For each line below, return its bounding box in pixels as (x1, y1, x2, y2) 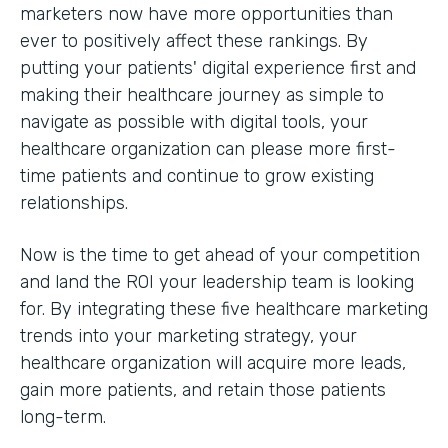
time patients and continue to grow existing (20, 165, 374, 188)
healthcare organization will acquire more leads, (20, 352, 406, 375)
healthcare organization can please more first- (20, 138, 396, 161)
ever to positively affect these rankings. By (20, 30, 368, 53)
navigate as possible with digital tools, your (20, 111, 368, 134)
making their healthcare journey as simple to (20, 84, 384, 107)
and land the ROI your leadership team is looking (20, 271, 414, 294)
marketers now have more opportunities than (20, 3, 393, 26)
